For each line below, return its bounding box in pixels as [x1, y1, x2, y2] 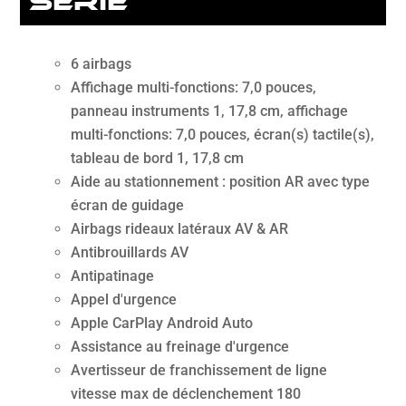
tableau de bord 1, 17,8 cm [71, 150, 245, 168]
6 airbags [71, 55, 132, 73]
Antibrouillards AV [71, 244, 189, 262]
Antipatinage [71, 267, 155, 285]
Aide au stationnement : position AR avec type [71, 173, 371, 191]
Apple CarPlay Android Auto [71, 314, 254, 333]
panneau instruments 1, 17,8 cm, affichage [71, 102, 349, 121]
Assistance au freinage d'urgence [71, 338, 290, 356]
